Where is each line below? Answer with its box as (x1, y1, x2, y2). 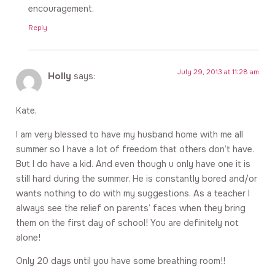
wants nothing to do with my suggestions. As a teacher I (16, 187, 250, 199)
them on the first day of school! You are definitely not (16, 217, 239, 228)
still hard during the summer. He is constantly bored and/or (16, 172, 257, 184)
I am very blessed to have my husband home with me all (16, 128, 243, 140)
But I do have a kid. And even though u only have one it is (16, 158, 250, 169)
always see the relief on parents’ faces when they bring (16, 202, 246, 214)
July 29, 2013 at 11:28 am (177, 67, 259, 76)
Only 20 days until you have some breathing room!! (16, 255, 225, 267)
